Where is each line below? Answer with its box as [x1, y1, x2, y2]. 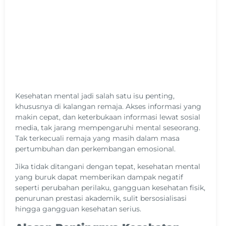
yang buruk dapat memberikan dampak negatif [15, 173, 183, 182]
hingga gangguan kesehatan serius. [15, 204, 141, 214]
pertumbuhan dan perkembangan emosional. [15, 144, 176, 153]
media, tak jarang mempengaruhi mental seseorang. [15, 123, 200, 132]
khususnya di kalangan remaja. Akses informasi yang [15, 101, 201, 111]
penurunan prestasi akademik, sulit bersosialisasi [15, 194, 187, 203]
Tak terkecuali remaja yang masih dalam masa [15, 133, 180, 143]
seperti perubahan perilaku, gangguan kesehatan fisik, [15, 183, 205, 193]
